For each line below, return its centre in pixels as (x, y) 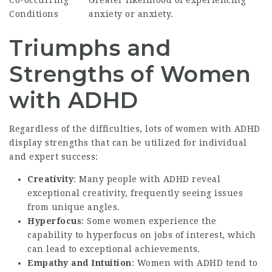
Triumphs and (90, 48)
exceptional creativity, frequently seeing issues (135, 193)
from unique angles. (74, 207)
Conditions (34, 14)
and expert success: (54, 156)
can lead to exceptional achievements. (114, 249)
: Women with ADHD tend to (194, 263)
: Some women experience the (149, 221)
